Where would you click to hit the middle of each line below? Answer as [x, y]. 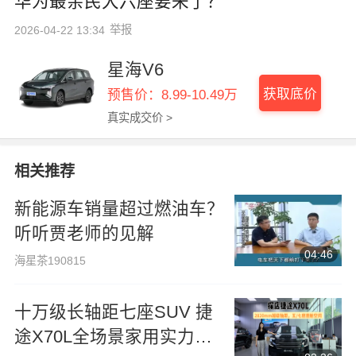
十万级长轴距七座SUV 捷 [113, 313]
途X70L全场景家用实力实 [113, 337]
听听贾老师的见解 [84, 234]
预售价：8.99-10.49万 [172, 95]
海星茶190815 [50, 260]
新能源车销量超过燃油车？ [119, 209]
